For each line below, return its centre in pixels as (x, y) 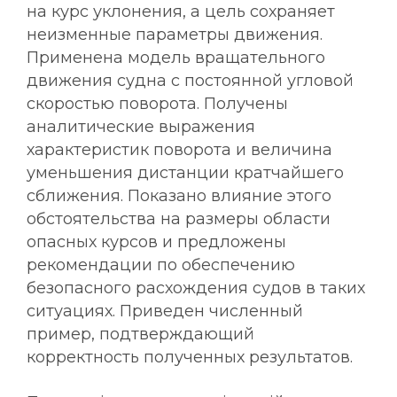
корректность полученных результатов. (190, 357)
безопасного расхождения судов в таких (196, 288)
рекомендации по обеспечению (161, 265)
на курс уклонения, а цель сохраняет (181, 12)
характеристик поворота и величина (179, 150)
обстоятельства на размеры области (179, 219)
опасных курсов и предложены (156, 242)
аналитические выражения (141, 127)
